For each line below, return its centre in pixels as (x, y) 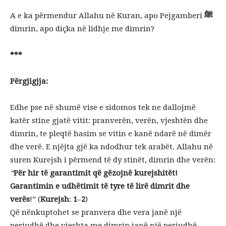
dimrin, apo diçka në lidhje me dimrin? (82, 29)
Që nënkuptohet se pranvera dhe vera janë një (96, 212)
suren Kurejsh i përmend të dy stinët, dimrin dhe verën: (113, 160)
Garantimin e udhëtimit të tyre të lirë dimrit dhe (100, 186)
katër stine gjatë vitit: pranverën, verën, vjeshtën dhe (109, 121)
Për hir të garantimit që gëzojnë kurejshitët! (96, 173)
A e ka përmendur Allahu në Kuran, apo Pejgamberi (107, 16)
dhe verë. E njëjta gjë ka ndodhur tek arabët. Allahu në (111, 147)
